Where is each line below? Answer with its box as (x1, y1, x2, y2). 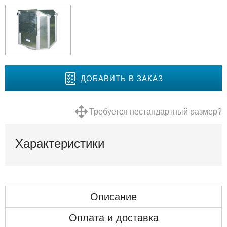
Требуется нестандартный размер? (89, 107, 222, 117)
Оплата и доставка (68, 212, 159, 224)
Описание (90, 191, 137, 203)
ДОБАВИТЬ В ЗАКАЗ (81, 73, 163, 83)
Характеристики (15, 137, 104, 151)
